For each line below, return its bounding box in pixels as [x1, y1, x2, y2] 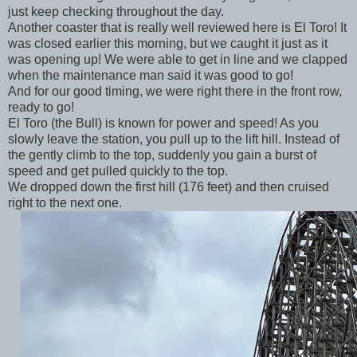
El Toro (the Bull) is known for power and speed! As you [8, 116, 319, 131]
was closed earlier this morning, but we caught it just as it [8, 37, 328, 51]
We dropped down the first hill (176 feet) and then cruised [8, 180, 329, 194]
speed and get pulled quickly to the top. [8, 164, 231, 178]
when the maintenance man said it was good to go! [8, 69, 296, 83]
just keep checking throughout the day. [8, 5, 224, 19]
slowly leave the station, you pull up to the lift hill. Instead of [8, 132, 339, 147]
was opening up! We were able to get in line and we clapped [8, 53, 347, 67]
